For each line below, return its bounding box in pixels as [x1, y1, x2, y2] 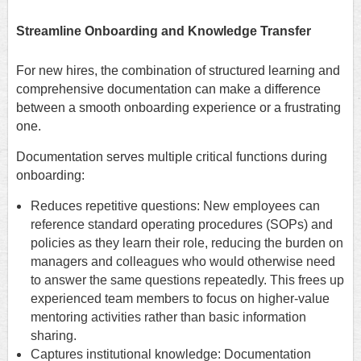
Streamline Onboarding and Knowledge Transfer [16, 24, 311, 39]
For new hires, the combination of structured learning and [16, 64, 340, 78]
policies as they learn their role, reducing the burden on [31, 236, 343, 251]
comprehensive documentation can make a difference [16, 82, 321, 97]
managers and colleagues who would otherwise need [31, 255, 335, 269]
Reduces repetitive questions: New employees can [31, 199, 320, 214]
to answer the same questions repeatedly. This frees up [31, 273, 344, 288]
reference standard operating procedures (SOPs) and [31, 218, 333, 232]
